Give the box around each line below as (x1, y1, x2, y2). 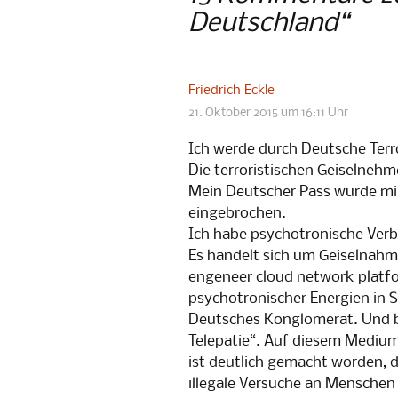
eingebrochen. (188, 205, 286, 222)
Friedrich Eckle (188, 84, 275, 98)
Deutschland (188, 10, 338, 38)
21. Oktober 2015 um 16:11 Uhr (188, 107, 348, 120)
